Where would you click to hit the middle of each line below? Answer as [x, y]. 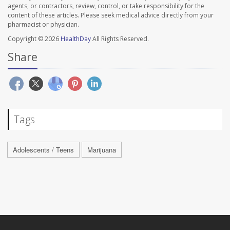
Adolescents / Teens [43, 150]
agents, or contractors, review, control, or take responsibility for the [106, 6]
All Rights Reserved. [120, 39]
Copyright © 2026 [34, 39]
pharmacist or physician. [43, 25]
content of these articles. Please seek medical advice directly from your [111, 15]
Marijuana [102, 150]
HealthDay [76, 39]
